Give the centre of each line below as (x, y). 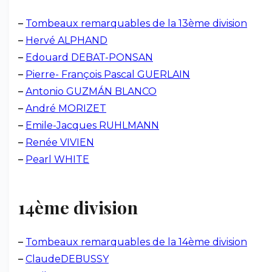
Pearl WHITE (57, 159)
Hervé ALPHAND (66, 40)
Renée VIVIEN (60, 142)
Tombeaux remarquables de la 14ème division (136, 242)
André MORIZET (66, 108)
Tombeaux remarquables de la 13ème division (136, 23)
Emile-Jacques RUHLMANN (92, 125)
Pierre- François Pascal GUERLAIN (108, 74)
